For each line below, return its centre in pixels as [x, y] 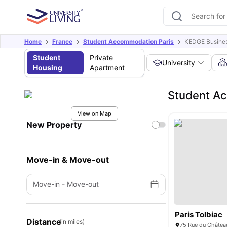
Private [101, 58]
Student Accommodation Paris [128, 41]
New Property [54, 125]
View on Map [94, 113]
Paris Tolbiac [199, 215]
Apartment [107, 68]
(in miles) [72, 222]
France [62, 41]
